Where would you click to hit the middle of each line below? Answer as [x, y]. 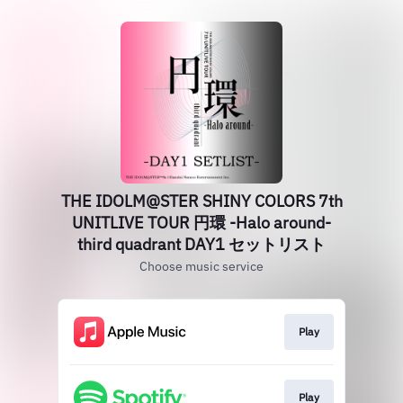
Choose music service [201, 266]
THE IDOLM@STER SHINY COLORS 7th [201, 201]
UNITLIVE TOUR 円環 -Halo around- [201, 223]
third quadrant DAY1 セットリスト [201, 244]
